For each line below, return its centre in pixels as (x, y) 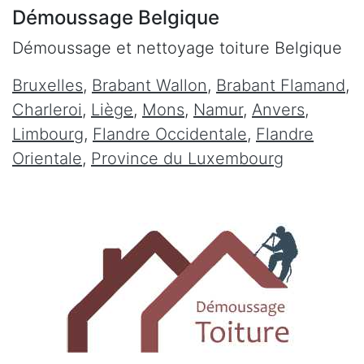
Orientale (47, 158)
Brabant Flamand (281, 85)
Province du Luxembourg (187, 158)
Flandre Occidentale (170, 134)
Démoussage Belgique (116, 17)
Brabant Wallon (149, 85)
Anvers (278, 109)
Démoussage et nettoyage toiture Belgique (177, 48)
